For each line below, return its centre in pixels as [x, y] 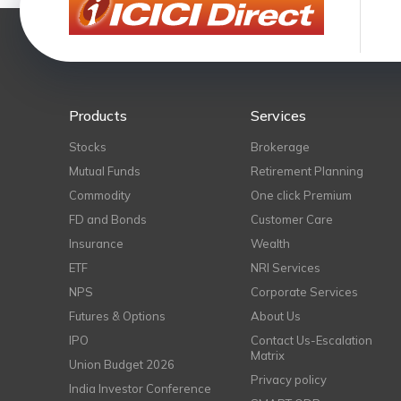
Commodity [100, 195]
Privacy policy [289, 380]
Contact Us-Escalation [312, 340]
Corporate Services [305, 292]
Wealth [271, 243]
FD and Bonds [108, 219]
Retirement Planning [307, 171]
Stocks [88, 147]
